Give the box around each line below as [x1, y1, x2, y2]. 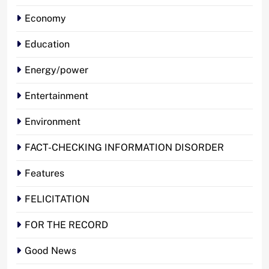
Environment [25, 115, 80, 127]
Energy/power [25, 64, 88, 76]
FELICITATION [25, 193, 89, 205]
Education [25, 38, 70, 50]
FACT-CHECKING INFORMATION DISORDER [25, 141, 224, 153]
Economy [25, 12, 66, 24]
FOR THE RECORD [25, 219, 108, 231]
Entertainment [25, 89, 88, 101]
